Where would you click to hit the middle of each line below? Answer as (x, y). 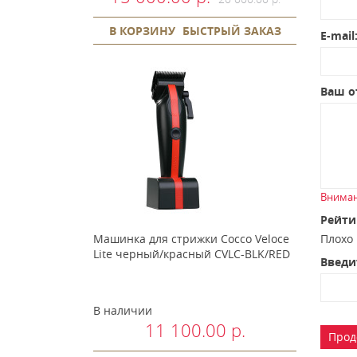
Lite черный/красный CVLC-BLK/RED (192, 253)
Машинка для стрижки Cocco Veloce (191, 238)
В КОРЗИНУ (142, 30)
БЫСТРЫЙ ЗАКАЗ (231, 30)
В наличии (123, 310)
